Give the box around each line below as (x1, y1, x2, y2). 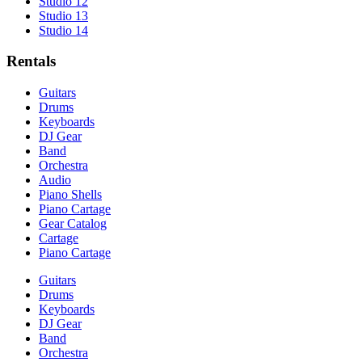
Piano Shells (39, 187, 102, 201)
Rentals (6, 53, 56, 70)
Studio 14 (39, 23, 88, 37)
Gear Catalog (39, 216, 107, 230)
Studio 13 (39, 8, 88, 23)
